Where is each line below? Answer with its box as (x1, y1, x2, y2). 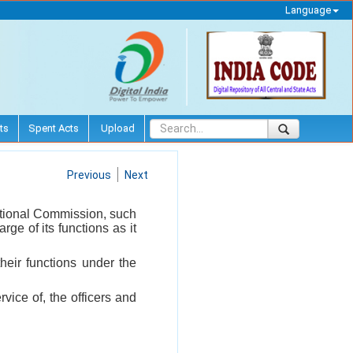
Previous (67, 168, 111, 181)
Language (284, 4, 331, 16)
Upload (98, 121, 135, 134)
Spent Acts (28, 121, 79, 134)
